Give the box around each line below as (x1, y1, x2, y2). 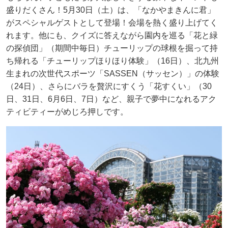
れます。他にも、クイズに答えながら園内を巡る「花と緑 (6, 31, 218, 40)
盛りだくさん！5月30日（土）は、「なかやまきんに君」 (6, 6, 215, 15)
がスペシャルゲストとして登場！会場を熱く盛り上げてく (6, 18, 218, 27)
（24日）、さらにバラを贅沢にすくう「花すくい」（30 (6, 82, 212, 91)
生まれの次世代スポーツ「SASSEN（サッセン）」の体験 (6, 69, 219, 78)
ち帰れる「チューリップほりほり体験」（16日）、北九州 (6, 56, 219, 66)
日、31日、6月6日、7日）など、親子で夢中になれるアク (6, 95, 216, 104)
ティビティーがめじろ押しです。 (6, 107, 128, 117)
